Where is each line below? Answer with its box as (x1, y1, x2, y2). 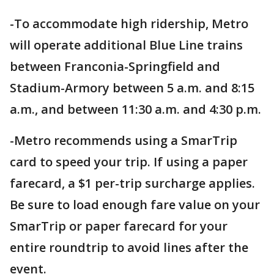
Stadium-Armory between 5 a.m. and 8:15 (10, 80, 254, 97)
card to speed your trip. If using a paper (10, 154, 248, 171)
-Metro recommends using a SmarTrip (10, 132, 237, 149)
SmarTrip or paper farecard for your (10, 218, 228, 235)
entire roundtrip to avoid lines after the (10, 239, 248, 256)
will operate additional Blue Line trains (10, 37, 243, 54)
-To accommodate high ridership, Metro (10, 15, 248, 32)
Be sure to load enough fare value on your (10, 196, 260, 213)
